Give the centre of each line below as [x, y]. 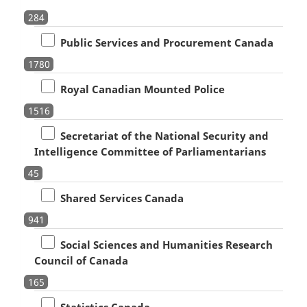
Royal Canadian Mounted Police [139, 89]
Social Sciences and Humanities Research [163, 244]
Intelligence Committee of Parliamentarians [150, 151]
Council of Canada [81, 260]
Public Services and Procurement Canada [164, 42]
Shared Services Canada [119, 198]
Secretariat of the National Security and [161, 135]
